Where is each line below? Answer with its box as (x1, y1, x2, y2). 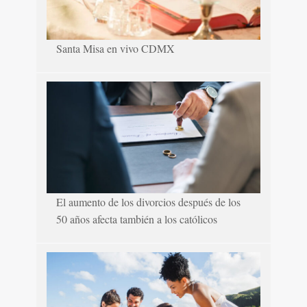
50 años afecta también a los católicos (56, 212, 218, 227)
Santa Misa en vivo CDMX (56, 41, 175, 56)
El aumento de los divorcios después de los (56, 195, 241, 210)
